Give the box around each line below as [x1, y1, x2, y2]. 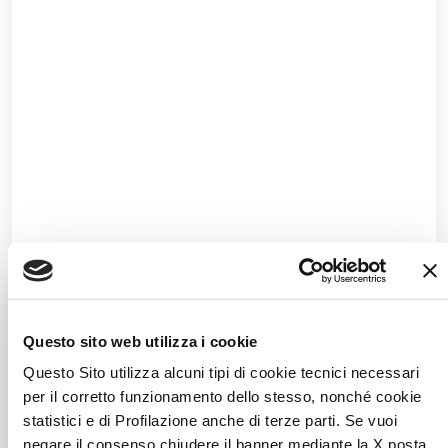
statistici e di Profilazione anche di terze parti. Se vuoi [23, 411, 397, 429]
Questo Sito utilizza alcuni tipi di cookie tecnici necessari [23, 363, 419, 381]
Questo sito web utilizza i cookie [23, 332, 258, 350]
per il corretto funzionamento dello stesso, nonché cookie [23, 387, 422, 405]
